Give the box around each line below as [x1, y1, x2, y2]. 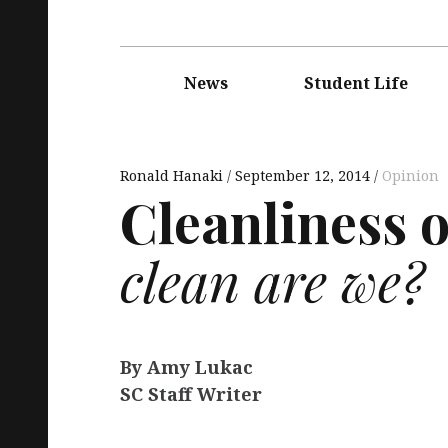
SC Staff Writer [120, 382, 262, 407]
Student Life [304, 71, 408, 94]
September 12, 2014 [235, 165, 370, 185]
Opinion [382, 165, 439, 185]
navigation [119, 66, 190, 85]
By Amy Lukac [120, 355, 253, 380]
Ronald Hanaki [120, 165, 227, 185]
